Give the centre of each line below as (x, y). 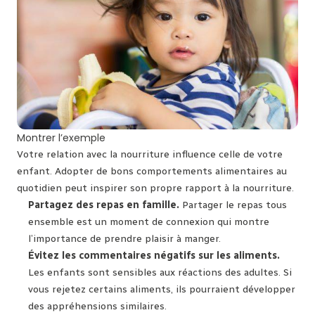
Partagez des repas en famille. (104, 205)
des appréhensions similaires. (97, 306)
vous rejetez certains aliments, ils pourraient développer (162, 289)
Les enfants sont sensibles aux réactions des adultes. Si (160, 272)
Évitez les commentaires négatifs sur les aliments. (154, 255)
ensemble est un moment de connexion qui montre (149, 221)
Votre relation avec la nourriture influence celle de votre (150, 154)
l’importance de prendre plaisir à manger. (124, 238)
